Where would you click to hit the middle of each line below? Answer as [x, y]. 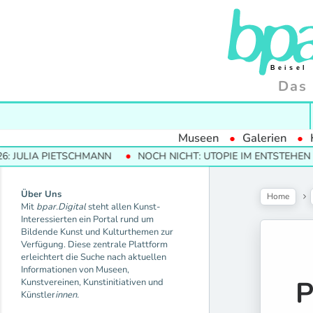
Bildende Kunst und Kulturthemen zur [97, 232]
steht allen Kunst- [123, 206]
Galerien [265, 138]
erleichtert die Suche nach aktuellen [94, 257]
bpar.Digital [61, 206]
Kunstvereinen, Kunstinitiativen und [92, 282]
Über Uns [41, 194]
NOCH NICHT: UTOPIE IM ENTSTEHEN [175, 156]
